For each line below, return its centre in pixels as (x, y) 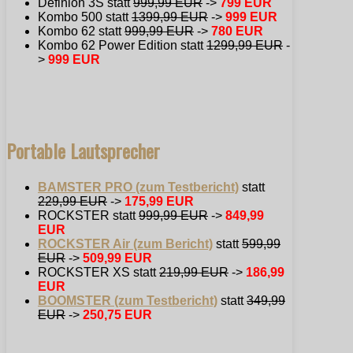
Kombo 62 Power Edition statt (122, 45)
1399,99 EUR (170, 17)
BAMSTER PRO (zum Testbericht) (138, 187)
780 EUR (237, 31)
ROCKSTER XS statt (98, 272)
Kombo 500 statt (85, 17)
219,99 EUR (194, 272)
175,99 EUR (159, 201)
